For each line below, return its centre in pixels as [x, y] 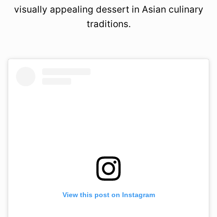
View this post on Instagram [108, 195]
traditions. [108, 24]
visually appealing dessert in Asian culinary [108, 9]
